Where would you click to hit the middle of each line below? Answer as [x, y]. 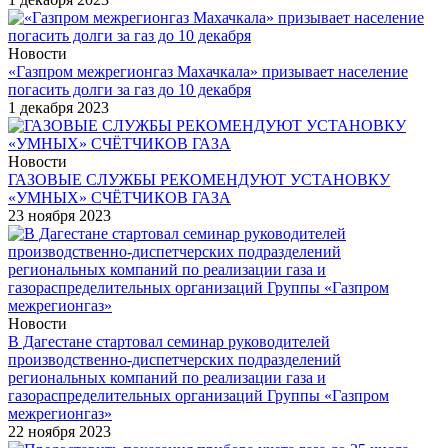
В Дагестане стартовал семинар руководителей [169, 341]
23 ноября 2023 [59, 215]
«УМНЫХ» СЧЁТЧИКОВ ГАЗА [119, 197]
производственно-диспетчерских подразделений [174, 359]
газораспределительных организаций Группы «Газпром [198, 395]
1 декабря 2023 [58, 107]
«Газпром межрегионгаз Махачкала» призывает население [208, 71]
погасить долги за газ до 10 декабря [129, 89]
